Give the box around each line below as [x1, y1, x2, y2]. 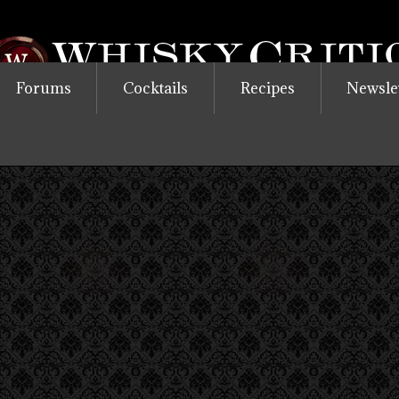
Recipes [240, 77, 295, 98]
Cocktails [123, 77, 189, 98]
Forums [15, 77, 71, 98]
